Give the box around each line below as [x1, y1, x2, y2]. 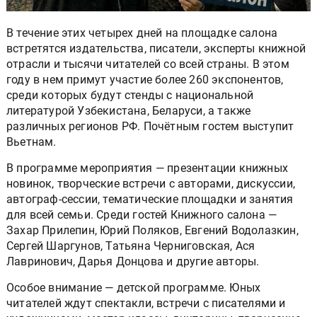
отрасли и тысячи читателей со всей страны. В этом [6, 57, 289, 71]
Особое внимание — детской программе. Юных [6, 280, 261, 294]
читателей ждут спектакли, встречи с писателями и [6, 296, 286, 310]
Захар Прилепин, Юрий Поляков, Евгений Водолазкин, [6, 223, 299, 237]
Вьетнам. [6, 134, 57, 149]
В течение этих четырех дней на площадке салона [6, 25, 278, 40]
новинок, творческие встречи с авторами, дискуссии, [6, 176, 295, 190]
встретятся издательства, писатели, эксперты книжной [6, 41, 306, 55]
